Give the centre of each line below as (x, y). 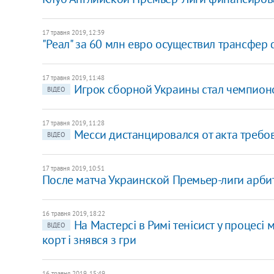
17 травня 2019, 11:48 (73, 77)
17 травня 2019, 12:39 (73, 32)
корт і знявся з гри (89, 239)
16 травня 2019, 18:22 (73, 213)
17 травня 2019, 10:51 (73, 168)
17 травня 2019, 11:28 (73, 123)
